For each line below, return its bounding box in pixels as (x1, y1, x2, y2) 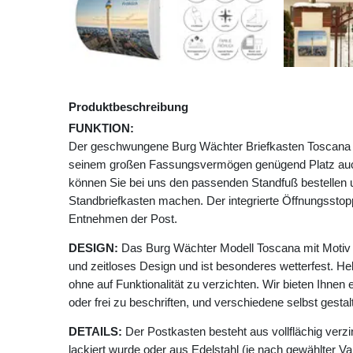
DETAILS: (69, 325, 122, 339)
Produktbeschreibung (69, 100, 188, 114)
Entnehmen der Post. (69, 212, 177, 226)
